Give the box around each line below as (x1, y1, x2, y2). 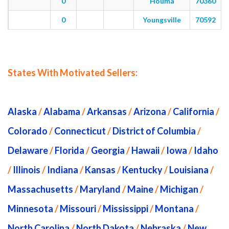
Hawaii (131, 145, 159, 156)
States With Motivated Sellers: (8, 67, 138, 78)
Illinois (13, 164, 40, 175)
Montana (155, 203, 194, 214)
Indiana (47, 164, 78, 175)
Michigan (160, 184, 198, 195)
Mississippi (103, 203, 148, 214)
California (173, 106, 214, 117)
